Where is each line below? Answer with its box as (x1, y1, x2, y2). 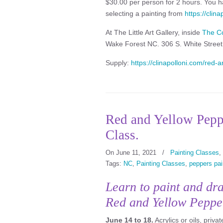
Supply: (106, 59, 131, 67)
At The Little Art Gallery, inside (106, 28, 202, 36)
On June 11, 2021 (106, 149, 158, 156)
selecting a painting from (106, 9, 185, 17)
